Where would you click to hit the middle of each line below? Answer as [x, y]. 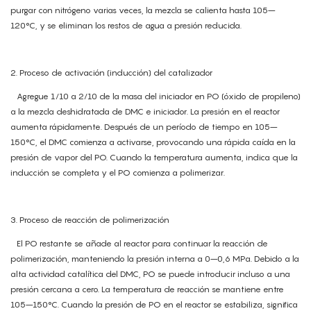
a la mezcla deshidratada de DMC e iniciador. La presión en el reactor [145, 112]
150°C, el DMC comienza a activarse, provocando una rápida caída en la [153, 142]
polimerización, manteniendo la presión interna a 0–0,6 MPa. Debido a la [155, 259]
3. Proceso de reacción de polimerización [90, 220]
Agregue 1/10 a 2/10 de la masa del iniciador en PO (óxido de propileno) [155, 96]
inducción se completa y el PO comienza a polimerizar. [118, 173]
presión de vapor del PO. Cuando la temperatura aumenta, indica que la [154, 158]
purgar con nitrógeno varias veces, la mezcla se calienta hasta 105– [143, 10]
